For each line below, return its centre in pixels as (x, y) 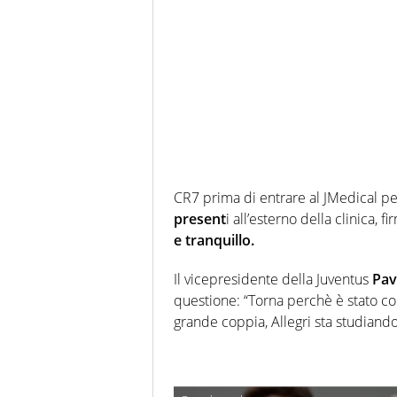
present (200, 219)
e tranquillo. (214, 241)
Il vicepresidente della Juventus (273, 280)
